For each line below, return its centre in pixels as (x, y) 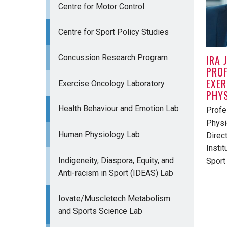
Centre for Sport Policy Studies (113, 32)
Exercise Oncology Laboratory (111, 83)
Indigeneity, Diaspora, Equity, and (116, 160)
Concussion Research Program (113, 58)
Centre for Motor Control (101, 6)
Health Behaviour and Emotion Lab (118, 109)
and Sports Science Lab (100, 211)
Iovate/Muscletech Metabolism (114, 199)
